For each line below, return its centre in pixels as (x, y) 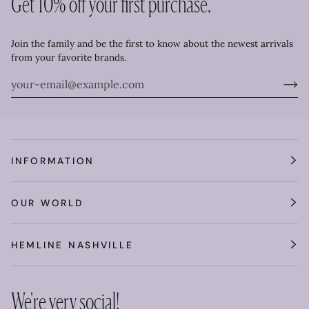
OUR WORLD (47, 202)
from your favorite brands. (69, 57)
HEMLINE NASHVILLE (72, 245)
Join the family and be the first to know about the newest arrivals (152, 43)
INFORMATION (53, 160)
